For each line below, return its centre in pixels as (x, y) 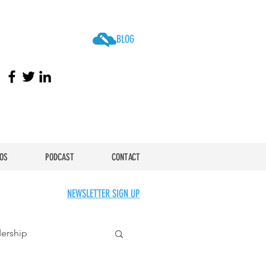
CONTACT (126, 157)
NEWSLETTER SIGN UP (103, 194)
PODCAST (59, 157)
